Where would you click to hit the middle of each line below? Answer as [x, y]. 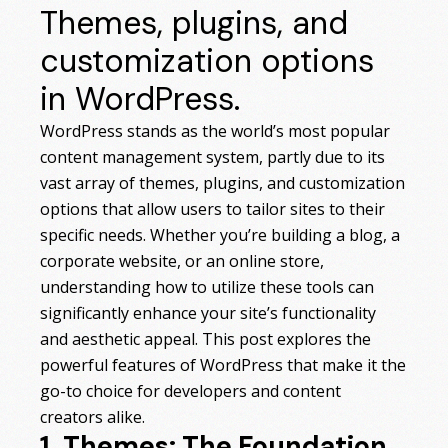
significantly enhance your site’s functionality [208, 313]
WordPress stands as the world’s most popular [215, 131]
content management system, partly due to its [213, 157]
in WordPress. [140, 99]
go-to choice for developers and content [191, 391]
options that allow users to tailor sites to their [213, 209]
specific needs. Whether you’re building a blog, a [220, 235]
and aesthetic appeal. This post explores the [206, 339]
